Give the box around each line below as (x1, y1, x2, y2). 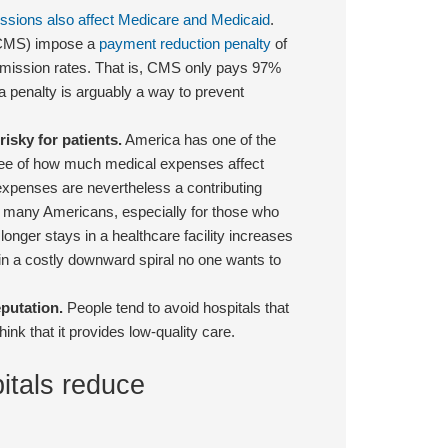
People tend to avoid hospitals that (62, 298, 289, 316)
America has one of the (121, 130, 276, 148)
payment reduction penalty (98, 34, 271, 52)
